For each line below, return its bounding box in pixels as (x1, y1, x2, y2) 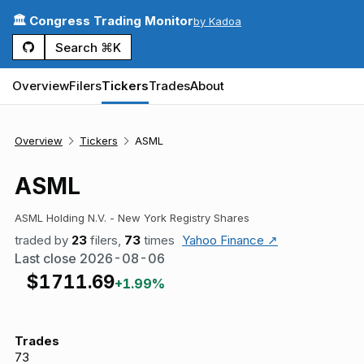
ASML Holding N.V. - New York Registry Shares (15, 211, 249, 224)
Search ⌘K (55, 39, 121, 55)
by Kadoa (193, 14, 241, 28)
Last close (15, 250, 80, 266)
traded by (15, 232, 71, 248)
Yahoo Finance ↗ (182, 232, 278, 248)
